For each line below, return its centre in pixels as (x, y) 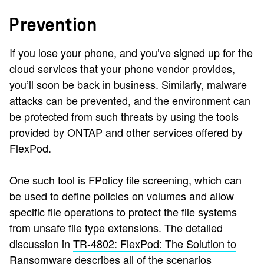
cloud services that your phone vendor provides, (122, 69)
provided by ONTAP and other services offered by (126, 132)
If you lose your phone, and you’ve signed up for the (131, 53)
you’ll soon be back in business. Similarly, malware (128, 85)
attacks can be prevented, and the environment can (130, 100)
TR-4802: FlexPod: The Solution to (155, 244)
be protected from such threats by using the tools (124, 116)
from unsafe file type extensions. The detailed (116, 228)
